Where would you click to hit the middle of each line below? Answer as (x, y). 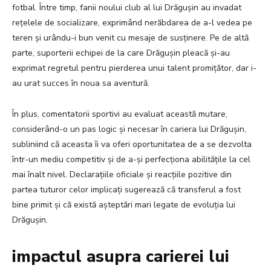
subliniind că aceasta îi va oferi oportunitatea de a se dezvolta (132, 145)
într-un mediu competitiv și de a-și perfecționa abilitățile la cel (131, 160)
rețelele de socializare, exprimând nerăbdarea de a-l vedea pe (132, 23)
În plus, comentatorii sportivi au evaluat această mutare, (120, 114)
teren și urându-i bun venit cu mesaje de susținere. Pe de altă (130, 38)
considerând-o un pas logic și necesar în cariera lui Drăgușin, (129, 129)
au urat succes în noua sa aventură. (81, 83)
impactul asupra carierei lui (121, 257)
